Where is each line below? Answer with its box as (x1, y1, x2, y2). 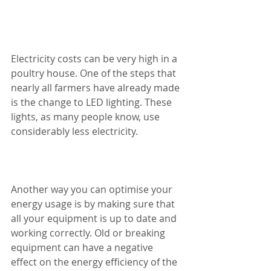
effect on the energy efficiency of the (11, 255, 180, 269)
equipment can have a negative (11, 240, 155, 254)
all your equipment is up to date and (11, 211, 179, 225)
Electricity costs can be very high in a (11, 51, 180, 65)
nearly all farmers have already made (11, 80, 182, 94)
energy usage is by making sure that (11, 197, 177, 211)
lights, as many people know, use (11, 109, 162, 123)
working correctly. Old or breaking (11, 226, 168, 240)
